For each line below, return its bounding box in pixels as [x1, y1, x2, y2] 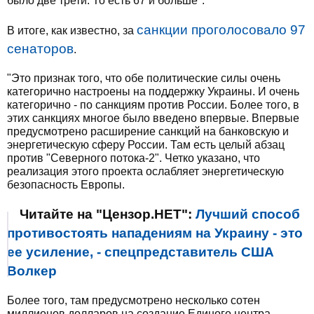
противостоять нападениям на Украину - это [7, 226, 303, 240]
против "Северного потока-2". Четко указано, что [7, 152, 260, 164]
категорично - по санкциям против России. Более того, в [7, 99, 299, 111]
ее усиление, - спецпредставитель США [7, 245, 274, 259]
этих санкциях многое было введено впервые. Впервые [7, 112, 299, 124]
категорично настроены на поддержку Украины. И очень [7, 86, 299, 97]
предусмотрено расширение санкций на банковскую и [7, 125, 289, 137]
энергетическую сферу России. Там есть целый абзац [7, 139, 285, 151]
